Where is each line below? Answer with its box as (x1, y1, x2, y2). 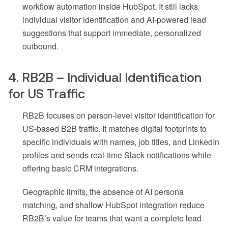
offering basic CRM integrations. (22, 162, 138, 174)
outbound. (22, 40, 59, 52)
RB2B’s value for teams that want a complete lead (22, 212, 202, 224)
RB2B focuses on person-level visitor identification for (22, 109, 215, 121)
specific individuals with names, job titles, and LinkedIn (22, 135, 219, 148)
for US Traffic (8, 86, 85, 101)
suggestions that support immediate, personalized (22, 26, 201, 39)
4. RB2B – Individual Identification (8, 70, 202, 84)
